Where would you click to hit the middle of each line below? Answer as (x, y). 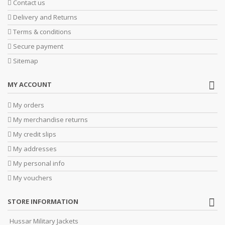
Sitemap (26, 61)
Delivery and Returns (45, 17)
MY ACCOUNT (30, 84)
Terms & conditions (42, 31)
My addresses (35, 148)
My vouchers (33, 178)
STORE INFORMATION (43, 201)
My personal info (39, 163)
